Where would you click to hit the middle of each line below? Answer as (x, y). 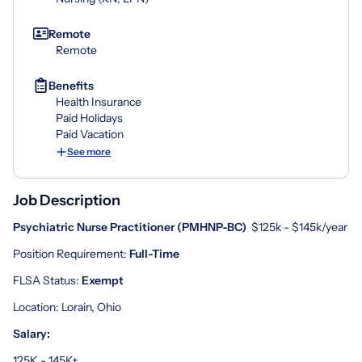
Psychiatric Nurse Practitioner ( (97, 227)
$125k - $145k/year (298, 227)
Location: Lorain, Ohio (67, 307)
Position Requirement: (71, 253)
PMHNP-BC (212, 227)
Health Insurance (99, 101)
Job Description (67, 200)
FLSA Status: (47, 280)
